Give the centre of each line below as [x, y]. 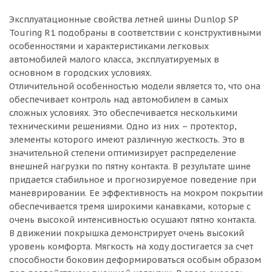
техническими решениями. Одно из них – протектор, [123, 126]
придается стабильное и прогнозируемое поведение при [133, 180]
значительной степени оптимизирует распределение [123, 153]
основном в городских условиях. [80, 73]
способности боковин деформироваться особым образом [135, 260]
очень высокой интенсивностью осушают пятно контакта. [133, 220]
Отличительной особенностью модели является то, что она [135, 86]
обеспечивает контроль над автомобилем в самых [119, 100]
